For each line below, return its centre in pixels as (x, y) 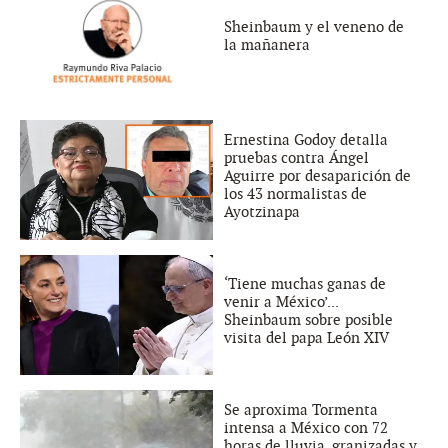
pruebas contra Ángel (296, 157)
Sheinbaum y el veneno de (314, 26)
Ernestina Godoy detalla (306, 139)
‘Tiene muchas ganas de (305, 283)
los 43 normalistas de (295, 193)
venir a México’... (281, 301)
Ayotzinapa (262, 211)
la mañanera (267, 44)
